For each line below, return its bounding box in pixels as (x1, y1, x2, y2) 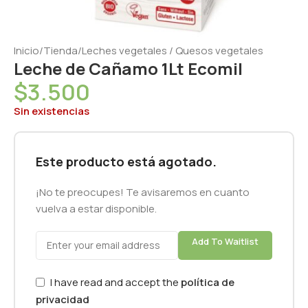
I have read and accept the (50, 274, 181, 289)
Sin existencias (14, 103, 89, 118)
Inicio (14, 43, 39, 58)
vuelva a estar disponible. (36, 201, 157, 216)
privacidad (36, 291, 89, 307)
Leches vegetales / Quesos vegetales (82, 43, 263, 58)
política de (181, 274, 234, 289)
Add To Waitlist (191, 234, 258, 247)
